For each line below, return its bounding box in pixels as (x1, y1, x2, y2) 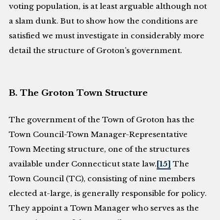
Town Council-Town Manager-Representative (9, 129, 188, 139)
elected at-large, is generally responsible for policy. (9, 188, 207, 198)
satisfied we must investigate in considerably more (9, 30, 205, 40)
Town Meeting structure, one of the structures (9, 144, 190, 154)
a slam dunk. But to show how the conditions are (9, 16, 198, 26)
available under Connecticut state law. (9, 159, 157, 168)
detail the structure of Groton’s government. (9, 45, 183, 55)
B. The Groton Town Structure (9, 87, 148, 98)
